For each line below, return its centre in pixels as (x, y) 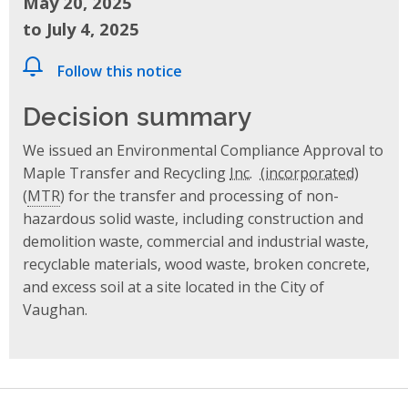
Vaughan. (55, 309)
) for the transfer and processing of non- (199, 195)
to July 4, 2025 (81, 28)
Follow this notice (120, 71)
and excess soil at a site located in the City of (173, 286)
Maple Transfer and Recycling (126, 173)
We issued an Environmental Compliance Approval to (203, 150)
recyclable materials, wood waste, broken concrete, (196, 264)
